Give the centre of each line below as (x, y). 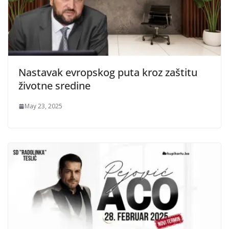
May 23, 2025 (43, 106)
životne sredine (54, 86)
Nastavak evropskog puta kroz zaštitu (108, 73)
